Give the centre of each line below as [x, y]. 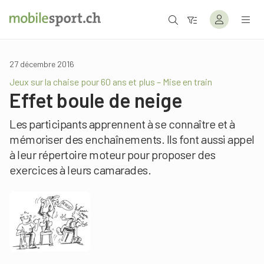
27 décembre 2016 [42, 64]
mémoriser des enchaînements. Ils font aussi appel [132, 139]
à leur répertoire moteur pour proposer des [112, 154]
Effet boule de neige [96, 100]
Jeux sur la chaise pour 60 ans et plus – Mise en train [111, 82]
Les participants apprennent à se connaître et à [122, 124]
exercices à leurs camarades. [80, 170]
